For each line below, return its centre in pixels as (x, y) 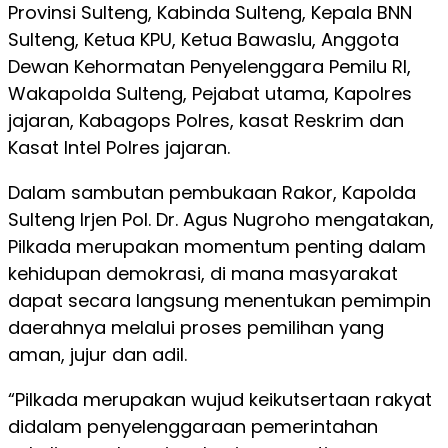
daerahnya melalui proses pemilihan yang (196, 327)
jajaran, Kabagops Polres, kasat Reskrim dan (206, 120)
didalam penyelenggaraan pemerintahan (193, 426)
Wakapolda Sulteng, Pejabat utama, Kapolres (210, 93)
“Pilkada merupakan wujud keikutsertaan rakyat (220, 399)
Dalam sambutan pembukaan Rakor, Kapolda (212, 192)
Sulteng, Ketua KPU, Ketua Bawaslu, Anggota (203, 39)
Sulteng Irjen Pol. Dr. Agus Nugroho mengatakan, (221, 219)
